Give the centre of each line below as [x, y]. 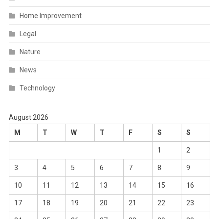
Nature [30, 52]
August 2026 [28, 117]
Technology [37, 88]
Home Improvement [50, 15]
